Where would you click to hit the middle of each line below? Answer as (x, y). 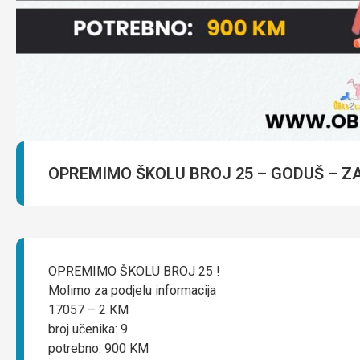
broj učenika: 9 (88, 329)
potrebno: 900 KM (98, 348)
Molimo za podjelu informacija (132, 290)
